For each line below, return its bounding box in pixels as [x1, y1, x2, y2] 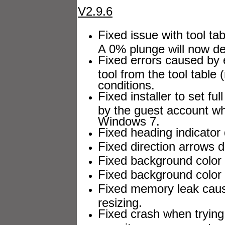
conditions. [98, 78, 155, 89]
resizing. [98, 196, 142, 206]
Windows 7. [98, 115, 160, 125]
